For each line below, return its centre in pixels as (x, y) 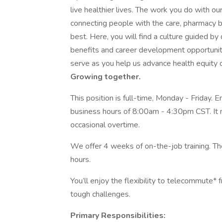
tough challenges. (100, 194)
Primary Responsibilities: (118, 216)
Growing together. (106, 77)
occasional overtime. (105, 125)
